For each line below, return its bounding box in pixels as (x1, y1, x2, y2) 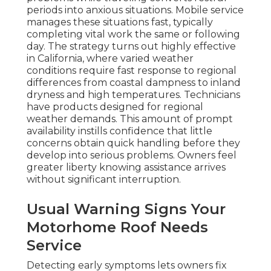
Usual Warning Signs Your (27, 200, 226, 218)
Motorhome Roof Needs (27, 218, 208, 237)
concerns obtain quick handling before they (27, 137, 240, 149)
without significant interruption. (27, 174, 181, 186)
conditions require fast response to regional (27, 65, 237, 77)
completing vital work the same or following (27, 28, 240, 41)
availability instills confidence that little (27, 125, 212, 137)
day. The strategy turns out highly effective (27, 41, 236, 53)
